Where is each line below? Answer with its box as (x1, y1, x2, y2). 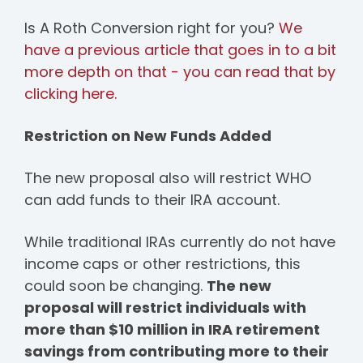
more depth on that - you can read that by (24, 61, 335, 82)
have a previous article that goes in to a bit (24, 39, 336, 60)
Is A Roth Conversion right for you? (24, 17, 279, 38)
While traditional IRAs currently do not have (24, 232, 335, 253)
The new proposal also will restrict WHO (24, 168, 311, 189)
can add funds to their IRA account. (24, 190, 280, 211)
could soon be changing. (24, 275, 207, 297)
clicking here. (24, 83, 121, 104)
